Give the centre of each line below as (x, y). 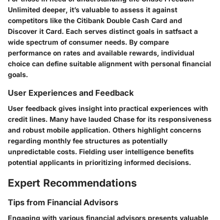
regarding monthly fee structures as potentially (88, 141)
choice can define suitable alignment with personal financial (110, 64)
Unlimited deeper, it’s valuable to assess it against (93, 10)
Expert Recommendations (72, 183)
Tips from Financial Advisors (63, 202)
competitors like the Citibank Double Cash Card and (95, 21)
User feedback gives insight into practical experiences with (108, 109)
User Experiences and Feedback (71, 93)
